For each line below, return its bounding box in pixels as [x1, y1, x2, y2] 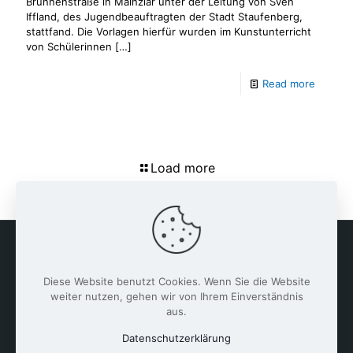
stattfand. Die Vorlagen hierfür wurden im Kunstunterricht [26, 24, 311, 38]
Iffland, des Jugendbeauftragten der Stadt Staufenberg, [26, 9, 303, 23]
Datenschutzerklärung [122, 332, 231, 344]
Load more [150, 159, 215, 176]
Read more [262, 76, 315, 90]
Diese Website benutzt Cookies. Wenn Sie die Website [43, 275, 310, 288]
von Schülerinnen [26, 39, 112, 53]
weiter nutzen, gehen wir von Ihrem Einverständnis [50, 290, 303, 303]
